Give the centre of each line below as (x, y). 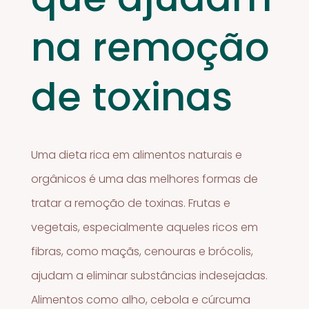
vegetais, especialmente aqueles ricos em (145, 227)
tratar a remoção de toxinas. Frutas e (131, 203)
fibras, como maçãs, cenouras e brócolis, (142, 251)
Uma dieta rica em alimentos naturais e (137, 154)
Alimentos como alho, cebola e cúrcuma (141, 299)
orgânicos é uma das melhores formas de (145, 179)
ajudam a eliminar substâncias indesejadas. (150, 275)
